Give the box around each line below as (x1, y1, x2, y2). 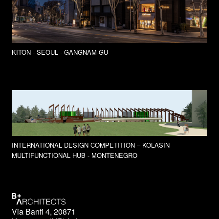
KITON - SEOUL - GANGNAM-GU (12, 47, 108, 57)
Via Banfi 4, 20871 (12, 205, 76, 217)
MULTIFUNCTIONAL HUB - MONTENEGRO (12, 150, 137, 160)
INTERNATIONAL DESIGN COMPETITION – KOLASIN (12, 140, 170, 150)
